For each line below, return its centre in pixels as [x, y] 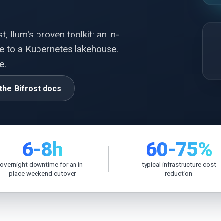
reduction [179, 173]
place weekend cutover [42, 173]
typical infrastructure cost [179, 164]
